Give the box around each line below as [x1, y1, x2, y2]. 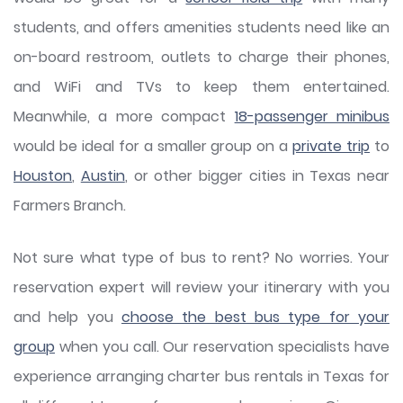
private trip [292, 136, 371, 157]
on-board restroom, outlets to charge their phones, [13, 47, 390, 67]
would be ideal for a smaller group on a [13, 136, 293, 157]
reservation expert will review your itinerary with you [13, 277, 390, 298]
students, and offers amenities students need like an [13, 17, 390, 38]
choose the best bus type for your [121, 307, 390, 327]
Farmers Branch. [13, 195, 126, 216]
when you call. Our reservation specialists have [55, 336, 390, 357]
